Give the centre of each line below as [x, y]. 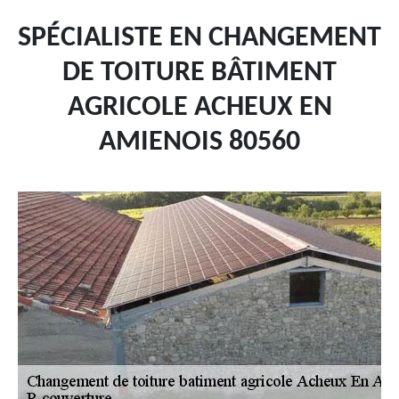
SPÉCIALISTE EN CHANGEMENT [199, 38]
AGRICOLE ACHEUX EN [199, 108]
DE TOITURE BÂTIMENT [199, 73]
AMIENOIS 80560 [199, 142]
